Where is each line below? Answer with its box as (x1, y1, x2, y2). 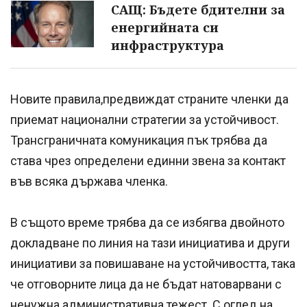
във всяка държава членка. (10, 173, 168, 188)
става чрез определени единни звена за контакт (10, 153, 286, 168)
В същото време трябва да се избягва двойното (10, 214, 284, 230)
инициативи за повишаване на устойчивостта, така (10, 256, 295, 271)
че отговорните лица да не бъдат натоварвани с (10, 276, 282, 291)
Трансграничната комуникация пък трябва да (10, 132, 267, 147)
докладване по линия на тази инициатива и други (10, 235, 290, 250)
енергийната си (111, 19, 219, 36)
